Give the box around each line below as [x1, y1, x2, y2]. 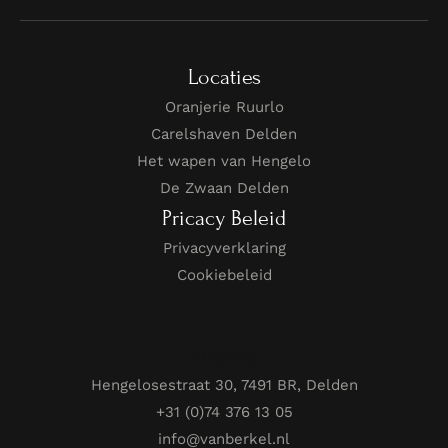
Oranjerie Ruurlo [164, 97, 284, 116]
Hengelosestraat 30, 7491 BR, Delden [90, 375, 358, 394]
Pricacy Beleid [162, 205, 286, 231]
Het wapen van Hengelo [137, 151, 311, 170]
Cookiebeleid [176, 265, 272, 284]
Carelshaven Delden [151, 124, 297, 143]
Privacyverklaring [162, 238, 286, 257]
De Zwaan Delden [159, 178, 289, 197]
